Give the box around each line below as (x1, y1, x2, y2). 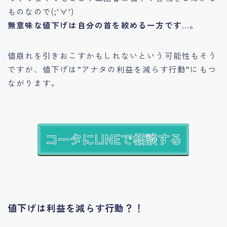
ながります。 (8, 77, 60, 89)
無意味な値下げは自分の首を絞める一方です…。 (8, 19, 199, 31)
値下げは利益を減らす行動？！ (8, 201, 144, 214)
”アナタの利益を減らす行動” (77, 63, 191, 75)
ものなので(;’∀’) (8, 6, 74, 17)
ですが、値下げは (8, 63, 78, 75)
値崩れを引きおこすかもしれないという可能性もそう (8, 50, 217, 61)
